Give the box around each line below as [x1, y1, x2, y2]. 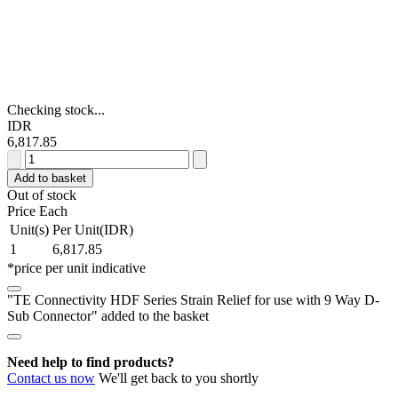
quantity [24, 372, 69, 388]
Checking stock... [7, 101, 105, 117]
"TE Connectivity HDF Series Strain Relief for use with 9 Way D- [7, 291, 379, 307]
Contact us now [7, 370, 95, 386]
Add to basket [14, 171, 86, 185]
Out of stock [7, 187, 76, 203]
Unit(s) [10, 221, 49, 237]
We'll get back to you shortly [95, 370, 259, 386]
